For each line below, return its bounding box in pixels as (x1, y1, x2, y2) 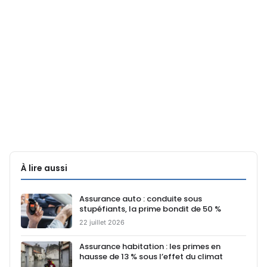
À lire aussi (21, 162, 67, 174)
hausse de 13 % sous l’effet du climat (79, 250, 223, 262)
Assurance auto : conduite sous (79, 193, 202, 204)
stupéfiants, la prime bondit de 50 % (79, 203, 221, 215)
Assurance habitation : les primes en (79, 240, 221, 252)
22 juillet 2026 (79, 218, 125, 226)
